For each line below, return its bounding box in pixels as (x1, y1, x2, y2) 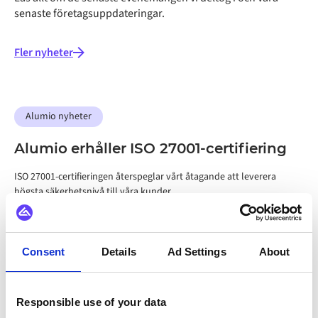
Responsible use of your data (16, 296, 166, 308)
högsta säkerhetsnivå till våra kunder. (14, 184, 172, 199)
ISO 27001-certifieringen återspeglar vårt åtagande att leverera (14, 169, 276, 184)
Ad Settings (167, 246, 226, 258)
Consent (22, 246, 65, 258)
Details (102, 246, 136, 258)
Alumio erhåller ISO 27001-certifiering (14, 139, 287, 157)
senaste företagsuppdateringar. (14, 5, 165, 21)
